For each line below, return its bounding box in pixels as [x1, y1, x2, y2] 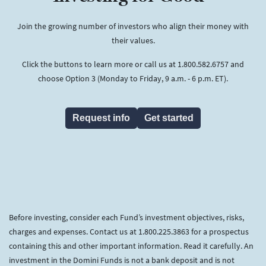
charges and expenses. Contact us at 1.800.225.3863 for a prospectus [9, 226, 249, 237]
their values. [111, 35, 155, 46]
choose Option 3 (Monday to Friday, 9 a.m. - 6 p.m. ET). [38, 73, 228, 84]
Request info [72, 113, 130, 123]
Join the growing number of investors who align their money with [17, 21, 249, 31]
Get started [144, 113, 194, 123]
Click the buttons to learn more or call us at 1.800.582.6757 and [22, 59, 244, 69]
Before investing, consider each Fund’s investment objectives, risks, [9, 212, 244, 223]
